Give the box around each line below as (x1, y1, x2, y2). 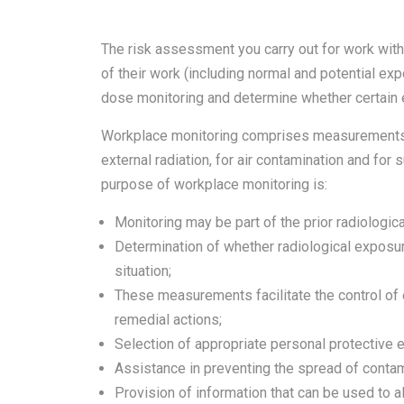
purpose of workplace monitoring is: (101, 176, 327, 193)
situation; (115, 262, 171, 280)
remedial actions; (115, 311, 222, 328)
